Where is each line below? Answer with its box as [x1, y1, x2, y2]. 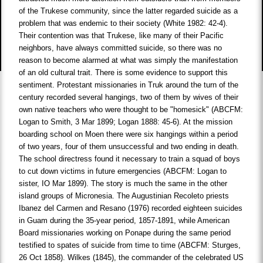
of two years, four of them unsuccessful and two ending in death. [19, 142, 240, 151]
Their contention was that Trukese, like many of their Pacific [19, 31, 224, 41]
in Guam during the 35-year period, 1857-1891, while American [19, 216, 230, 225]
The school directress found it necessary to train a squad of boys [19, 154, 241, 164]
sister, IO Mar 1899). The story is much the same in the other [19, 179, 228, 188]
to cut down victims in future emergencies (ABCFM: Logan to [19, 167, 227, 176]
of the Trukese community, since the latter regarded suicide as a [19, 6, 238, 16]
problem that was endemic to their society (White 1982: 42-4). [19, 19, 228, 28]
